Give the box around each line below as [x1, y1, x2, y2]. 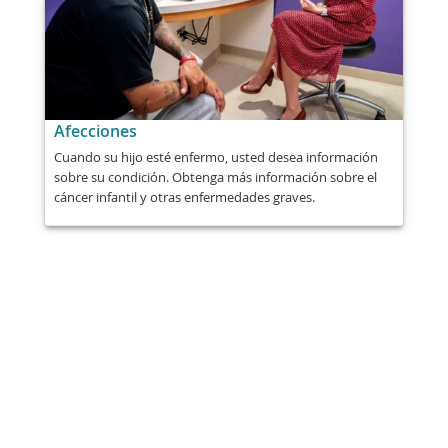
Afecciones [53, 120, 137, 143]
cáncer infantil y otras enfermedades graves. [53, 187, 315, 206]
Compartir [72, 394, 130, 412]
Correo [146, 394, 186, 412]
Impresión [318, 394, 376, 412]
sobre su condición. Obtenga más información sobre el [53, 167, 377, 186]
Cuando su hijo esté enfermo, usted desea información [53, 147, 378, 166]
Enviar [206, 394, 242, 412]
